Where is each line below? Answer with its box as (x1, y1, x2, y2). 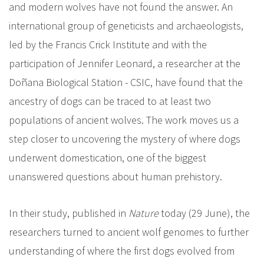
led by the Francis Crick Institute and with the (9, 38, 207, 51)
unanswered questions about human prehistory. (9, 170, 225, 183)
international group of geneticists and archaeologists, (9, 19, 243, 32)
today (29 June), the (159, 206, 250, 220)
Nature (128, 206, 159, 220)
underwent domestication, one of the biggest (9, 151, 206, 164)
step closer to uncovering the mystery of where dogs (9, 132, 240, 146)
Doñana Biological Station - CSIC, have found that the (9, 75, 243, 89)
